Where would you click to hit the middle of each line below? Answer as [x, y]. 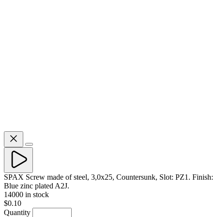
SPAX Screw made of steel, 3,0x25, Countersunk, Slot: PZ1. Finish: [108, 177]
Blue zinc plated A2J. [37, 186]
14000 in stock [26, 194]
